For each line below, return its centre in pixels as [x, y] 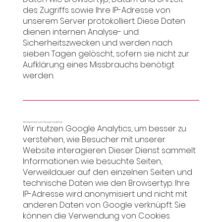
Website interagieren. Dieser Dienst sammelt [109, 151]
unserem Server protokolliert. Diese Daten [104, 21]
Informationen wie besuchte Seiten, [92, 162]
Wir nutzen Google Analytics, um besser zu [104, 129]
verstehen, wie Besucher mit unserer [94, 140]
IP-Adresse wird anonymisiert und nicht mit [105, 194]
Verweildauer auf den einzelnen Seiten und [107, 172]
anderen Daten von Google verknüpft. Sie [104, 205]
